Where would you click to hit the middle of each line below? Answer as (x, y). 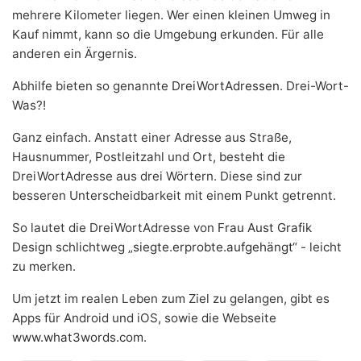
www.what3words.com (78, 338)
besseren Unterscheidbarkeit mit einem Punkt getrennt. (174, 196)
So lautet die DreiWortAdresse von (115, 228)
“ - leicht (317, 247)
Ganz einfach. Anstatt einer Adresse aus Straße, (152, 138)
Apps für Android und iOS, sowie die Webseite (144, 318)
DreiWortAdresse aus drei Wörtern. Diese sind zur (157, 176)
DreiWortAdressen (226, 86)
